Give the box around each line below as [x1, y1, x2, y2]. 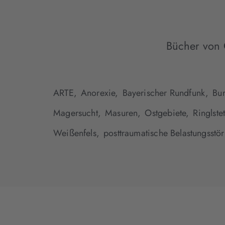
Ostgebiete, [145, 106, 189, 120]
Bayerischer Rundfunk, [122, 86, 209, 100]
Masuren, [104, 106, 141, 120]
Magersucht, [53, 106, 101, 120]
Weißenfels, [53, 127, 99, 140]
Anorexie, [80, 86, 119, 100]
